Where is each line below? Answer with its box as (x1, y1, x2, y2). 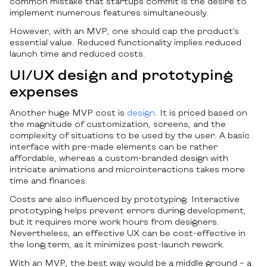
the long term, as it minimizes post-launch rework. (10, 238, 227, 249)
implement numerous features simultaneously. (10, 7, 212, 17)
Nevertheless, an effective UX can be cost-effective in (10, 227, 246, 238)
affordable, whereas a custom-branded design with (10, 152, 228, 163)
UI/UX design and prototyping (10, 65, 233, 83)
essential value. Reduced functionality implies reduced (10, 36, 241, 47)
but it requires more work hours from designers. (10, 216, 219, 226)
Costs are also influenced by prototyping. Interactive (10, 193, 240, 204)
